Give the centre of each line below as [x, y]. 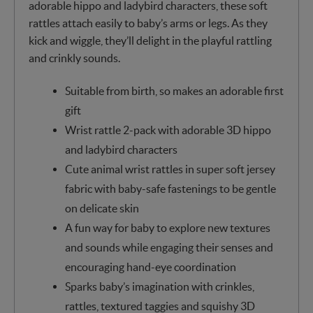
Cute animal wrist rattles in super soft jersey [170, 169]
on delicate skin [102, 208]
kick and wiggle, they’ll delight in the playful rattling [150, 40]
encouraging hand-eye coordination [150, 267]
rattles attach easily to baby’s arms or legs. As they [148, 23]
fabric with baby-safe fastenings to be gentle [170, 188]
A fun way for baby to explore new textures [167, 227]
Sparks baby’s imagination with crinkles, [159, 286]
